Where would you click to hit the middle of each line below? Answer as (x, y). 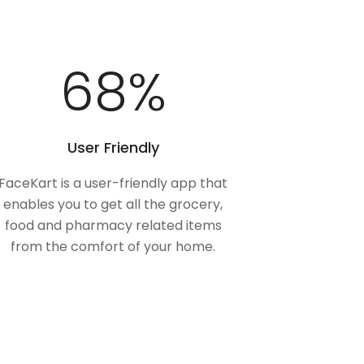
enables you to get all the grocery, (113, 205)
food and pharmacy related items (113, 226)
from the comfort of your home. (113, 247)
